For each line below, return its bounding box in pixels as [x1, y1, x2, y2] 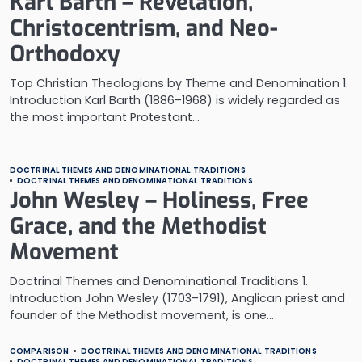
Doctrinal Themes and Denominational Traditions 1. [10, 273, 308, 289]
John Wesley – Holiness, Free [10, 186, 309, 215]
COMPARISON [10, 346, 69, 356]
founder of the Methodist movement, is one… [10, 307, 274, 323]
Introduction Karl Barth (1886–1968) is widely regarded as [10, 92, 340, 108]
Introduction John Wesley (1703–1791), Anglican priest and [10, 290, 345, 306]
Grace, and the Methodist [10, 212, 267, 241]
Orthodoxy [10, 40, 120, 69]
